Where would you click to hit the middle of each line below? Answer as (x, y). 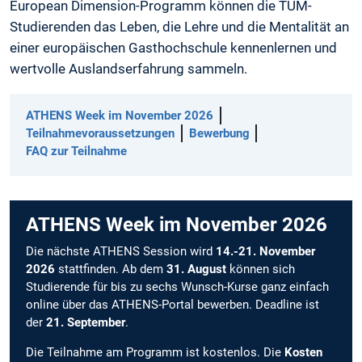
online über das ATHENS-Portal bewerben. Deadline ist (173, 305)
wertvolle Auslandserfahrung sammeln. (130, 69)
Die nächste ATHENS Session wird (121, 252)
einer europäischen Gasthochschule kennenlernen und (173, 48)
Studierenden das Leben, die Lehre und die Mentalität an (179, 27)
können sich (261, 269)
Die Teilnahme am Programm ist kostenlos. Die (155, 353)
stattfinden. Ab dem (111, 269)
